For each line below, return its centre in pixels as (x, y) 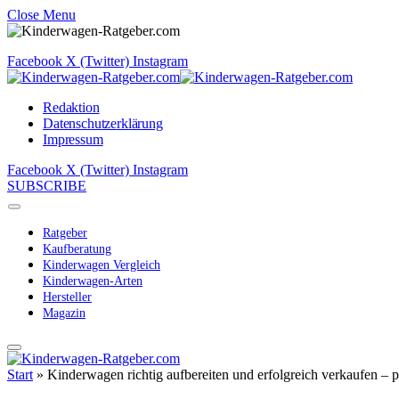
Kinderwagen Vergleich (102, 265)
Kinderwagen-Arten (93, 281)
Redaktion (71, 107)
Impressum (73, 139)
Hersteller (67, 297)
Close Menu (41, 15)
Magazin (64, 313)
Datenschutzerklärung (103, 123)
